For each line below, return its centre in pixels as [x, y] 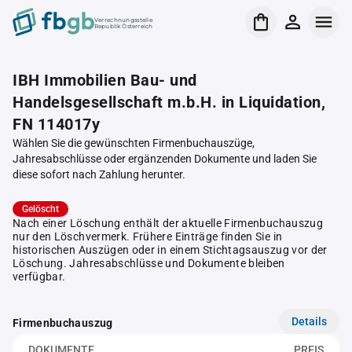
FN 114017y [56, 124]
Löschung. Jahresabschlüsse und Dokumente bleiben [149, 263]
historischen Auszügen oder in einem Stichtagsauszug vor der [170, 250]
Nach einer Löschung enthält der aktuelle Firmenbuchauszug [168, 223]
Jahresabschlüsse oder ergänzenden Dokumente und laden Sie [165, 159]
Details [309, 321]
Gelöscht [40, 209]
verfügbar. [39, 277]
